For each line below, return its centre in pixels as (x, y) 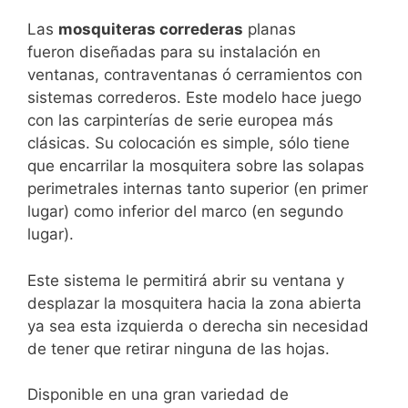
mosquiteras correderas (151, 29)
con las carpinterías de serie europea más (180, 120)
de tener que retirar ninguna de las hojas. (178, 348)
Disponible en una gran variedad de (158, 394)
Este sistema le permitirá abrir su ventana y (186, 280)
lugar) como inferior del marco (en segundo (185, 211)
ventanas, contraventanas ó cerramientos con (195, 75)
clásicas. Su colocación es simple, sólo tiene (189, 143)
